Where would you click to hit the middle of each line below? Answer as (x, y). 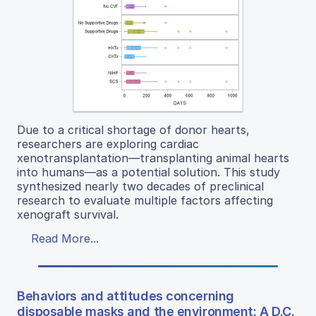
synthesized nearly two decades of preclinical (140, 186)
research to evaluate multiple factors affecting (145, 200)
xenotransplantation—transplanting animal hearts (153, 158)
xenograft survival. (68, 214)
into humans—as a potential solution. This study (148, 172)
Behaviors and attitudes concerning (126, 296)
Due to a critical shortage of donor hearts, (133, 129)
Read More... (65, 238)
